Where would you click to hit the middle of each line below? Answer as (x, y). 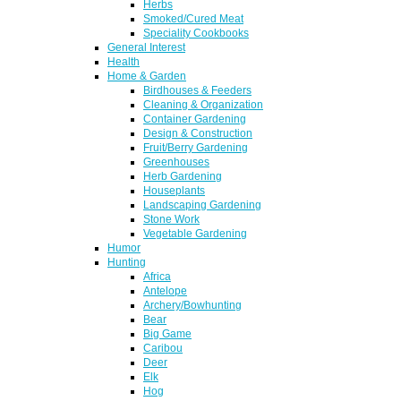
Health (124, 61)
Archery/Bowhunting (192, 304)
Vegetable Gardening (195, 233)
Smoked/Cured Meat (193, 18)
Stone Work (171, 218)
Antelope (165, 290)
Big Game (167, 333)
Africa (157, 276)
